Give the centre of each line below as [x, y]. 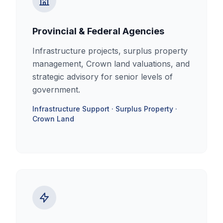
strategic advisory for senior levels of [103, 77]
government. [56, 90]
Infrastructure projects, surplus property [110, 51]
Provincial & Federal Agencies [98, 31]
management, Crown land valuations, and [111, 64]
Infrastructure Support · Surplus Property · [105, 109]
